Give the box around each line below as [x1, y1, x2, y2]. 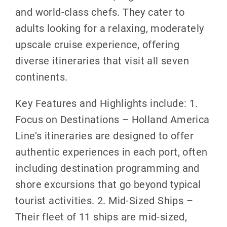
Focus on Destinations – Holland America [15, 112, 210, 126]
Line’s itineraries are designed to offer [15, 129, 194, 142]
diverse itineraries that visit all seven [15, 54, 189, 67]
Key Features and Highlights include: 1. [15, 96, 198, 110]
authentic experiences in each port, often [15, 145, 208, 159]
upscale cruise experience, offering [15, 37, 179, 51]
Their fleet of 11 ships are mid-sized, [15, 210, 187, 223]
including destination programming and [15, 161, 200, 175]
